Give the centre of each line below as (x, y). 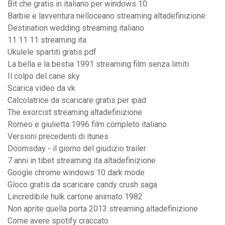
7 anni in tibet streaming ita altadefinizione (82, 161)
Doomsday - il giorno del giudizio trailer (77, 149)
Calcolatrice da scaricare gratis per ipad (77, 100)
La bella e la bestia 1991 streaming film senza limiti (98, 64)
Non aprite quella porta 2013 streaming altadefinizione (103, 209)
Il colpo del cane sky (44, 76)
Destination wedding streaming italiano (76, 28)
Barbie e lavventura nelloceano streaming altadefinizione (106, 16)
